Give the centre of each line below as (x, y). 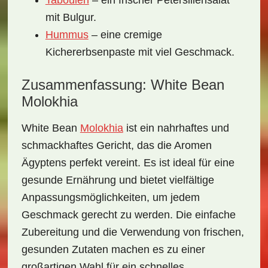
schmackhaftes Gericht (76, 145)
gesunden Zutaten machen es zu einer (113, 249)
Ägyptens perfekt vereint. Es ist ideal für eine (128, 163)
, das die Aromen (171, 145)
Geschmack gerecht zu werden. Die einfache (128, 215)
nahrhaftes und (193, 128)
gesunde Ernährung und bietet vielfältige (118, 180)
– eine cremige (125, 35)
